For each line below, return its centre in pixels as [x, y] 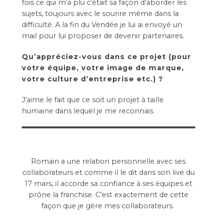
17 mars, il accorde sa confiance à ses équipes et [108, 184]
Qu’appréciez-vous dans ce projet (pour [106, 56]
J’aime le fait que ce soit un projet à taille [93, 100]
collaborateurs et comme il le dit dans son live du [108, 173]
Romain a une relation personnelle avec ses [108, 162]
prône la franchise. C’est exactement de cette [108, 195]
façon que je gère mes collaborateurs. [108, 206]
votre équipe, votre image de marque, [103, 68]
